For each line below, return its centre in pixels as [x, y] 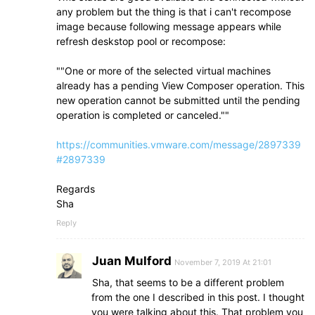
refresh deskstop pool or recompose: [141, 41]
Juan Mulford [132, 261]
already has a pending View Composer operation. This [180, 85]
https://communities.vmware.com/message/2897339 [179, 144]
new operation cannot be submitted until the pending [178, 100]
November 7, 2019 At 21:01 [223, 262]
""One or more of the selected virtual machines [163, 70]
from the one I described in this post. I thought [198, 297]
